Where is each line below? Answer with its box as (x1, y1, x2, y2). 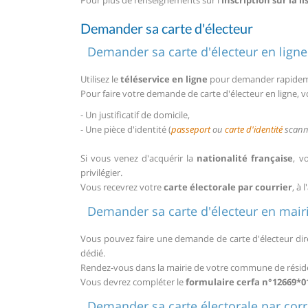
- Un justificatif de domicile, (80, 108, 190, 121)
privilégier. (80, 166, 122, 179)
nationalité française (197, 152, 294, 165)
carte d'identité (225, 122, 283, 135)
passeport (171, 122, 210, 135)
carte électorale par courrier (164, 181, 292, 194)
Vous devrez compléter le (80, 275, 186, 288)
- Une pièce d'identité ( (80, 122, 171, 135)
